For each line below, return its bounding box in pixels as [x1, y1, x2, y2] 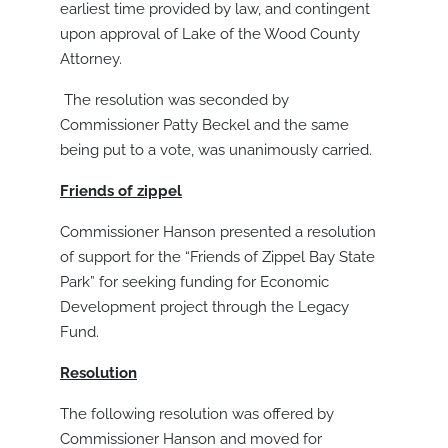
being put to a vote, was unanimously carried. [60, 141, 372, 160]
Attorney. [60, 50, 122, 69]
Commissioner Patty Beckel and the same [60, 116, 349, 135]
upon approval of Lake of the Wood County [60, 25, 360, 44]
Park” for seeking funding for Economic [60, 273, 329, 292]
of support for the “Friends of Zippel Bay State [60, 248, 375, 267]
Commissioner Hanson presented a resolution [60, 223, 376, 242]
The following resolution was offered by [60, 405, 334, 424]
